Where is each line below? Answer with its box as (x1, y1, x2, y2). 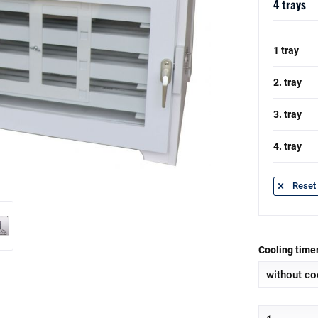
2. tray (273, 77, 302, 88)
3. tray (273, 109, 302, 120)
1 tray (273, 45, 299, 56)
